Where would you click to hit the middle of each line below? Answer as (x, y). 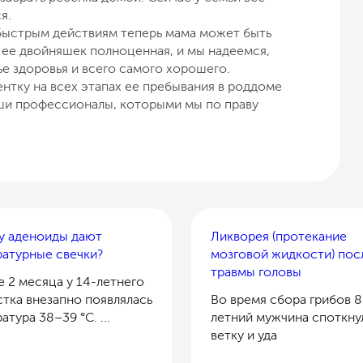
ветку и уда (244, 335)
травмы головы (256, 271)
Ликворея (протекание (279, 236)
